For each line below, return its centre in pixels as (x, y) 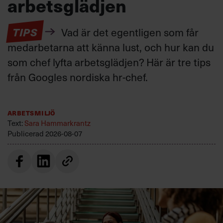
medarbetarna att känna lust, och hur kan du (111, 47)
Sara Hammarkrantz (57, 123)
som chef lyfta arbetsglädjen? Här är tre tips (109, 62)
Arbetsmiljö (31, 112)
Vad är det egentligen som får (128, 32)
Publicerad (26, 133)
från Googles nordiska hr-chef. (78, 77)
